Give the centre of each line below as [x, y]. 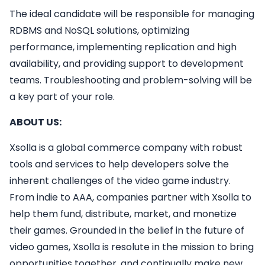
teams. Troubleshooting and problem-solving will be [131, 80]
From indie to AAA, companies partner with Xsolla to [130, 198]
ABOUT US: [35, 122]
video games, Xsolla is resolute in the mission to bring [132, 247]
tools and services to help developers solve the [119, 164]
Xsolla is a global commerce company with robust [126, 148]
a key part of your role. [62, 97]
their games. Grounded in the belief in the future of [127, 231]
